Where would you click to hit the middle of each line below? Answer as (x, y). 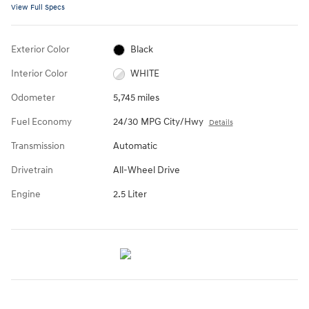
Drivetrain (32, 170)
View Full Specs (38, 8)
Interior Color (39, 74)
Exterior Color (40, 50)
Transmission (38, 146)
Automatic (135, 146)
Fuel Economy (41, 122)
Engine (26, 195)
